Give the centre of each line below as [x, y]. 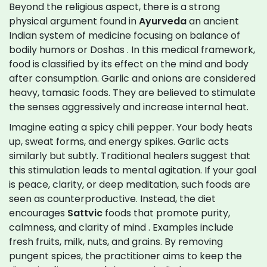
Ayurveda [163, 21]
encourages [38, 213]
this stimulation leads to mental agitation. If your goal [133, 170]
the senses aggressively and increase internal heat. [129, 107]
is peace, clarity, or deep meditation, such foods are [130, 185]
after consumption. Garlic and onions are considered [132, 79]
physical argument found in [74, 21]
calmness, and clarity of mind [77, 228]
